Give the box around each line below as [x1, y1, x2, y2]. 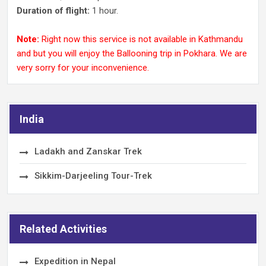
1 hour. [92, 5, 118, 16]
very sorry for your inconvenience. [17, 62, 149, 73]
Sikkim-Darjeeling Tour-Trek [34, 170, 152, 181]
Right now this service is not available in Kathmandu [39, 34, 243, 45]
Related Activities [20, 223, 107, 235]
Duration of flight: [17, 5, 92, 16]
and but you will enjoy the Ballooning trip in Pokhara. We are [17, 48, 247, 59]
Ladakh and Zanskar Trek [34, 146, 142, 157]
